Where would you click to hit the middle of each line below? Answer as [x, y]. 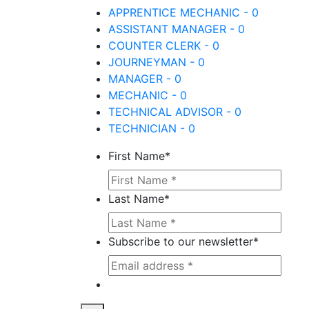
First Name [137, 156]
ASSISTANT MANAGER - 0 [177, 29]
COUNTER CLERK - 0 [164, 46]
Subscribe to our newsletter [181, 241]
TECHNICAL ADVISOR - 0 [175, 112]
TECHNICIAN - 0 [152, 128]
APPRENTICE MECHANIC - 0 [183, 12]
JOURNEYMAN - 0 [157, 62]
